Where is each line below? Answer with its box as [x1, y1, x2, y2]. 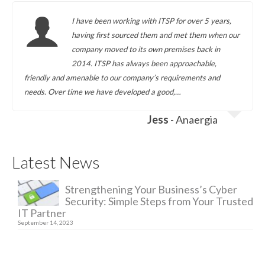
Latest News [12, 152, 100, 172]
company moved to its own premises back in [72, 44, 220, 54]
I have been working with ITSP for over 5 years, [72, 16, 231, 25]
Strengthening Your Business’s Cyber [65, 183, 237, 196]
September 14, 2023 [18, 219, 73, 226]
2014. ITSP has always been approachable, [72, 59, 216, 68]
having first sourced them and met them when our [72, 30, 240, 40]
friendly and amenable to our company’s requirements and [24, 73, 220, 82]
